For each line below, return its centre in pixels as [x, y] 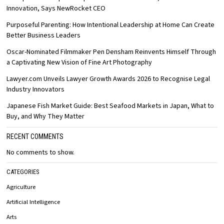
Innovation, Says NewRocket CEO [56, 8]
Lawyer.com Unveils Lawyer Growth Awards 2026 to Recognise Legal [108, 79]
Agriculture [21, 187]
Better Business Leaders [44, 35]
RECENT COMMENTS [35, 136]
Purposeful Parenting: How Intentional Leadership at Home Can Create [111, 25]
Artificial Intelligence [33, 202]
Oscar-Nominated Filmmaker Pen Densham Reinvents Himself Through [111, 52]
